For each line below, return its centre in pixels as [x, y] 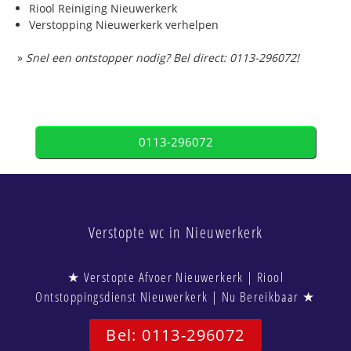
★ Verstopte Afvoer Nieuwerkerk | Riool [175, 277]
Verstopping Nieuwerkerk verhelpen [124, 25]
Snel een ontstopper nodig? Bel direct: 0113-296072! [163, 58]
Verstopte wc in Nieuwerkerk [175, 233]
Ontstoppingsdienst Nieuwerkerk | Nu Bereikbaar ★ [175, 297]
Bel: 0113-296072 [175, 335]
